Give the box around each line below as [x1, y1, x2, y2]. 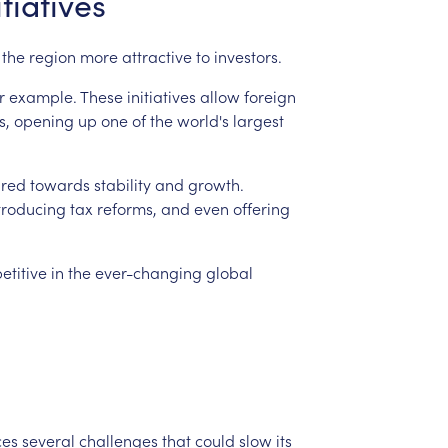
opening [13, 108, 74, 131]
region [28, 44, 76, 67]
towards [29, 172, 90, 195]
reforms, [96, 196, 157, 219]
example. [8, 84, 77, 107]
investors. [213, 44, 282, 67]
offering [232, 196, 290, 219]
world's [176, 108, 229, 131]
